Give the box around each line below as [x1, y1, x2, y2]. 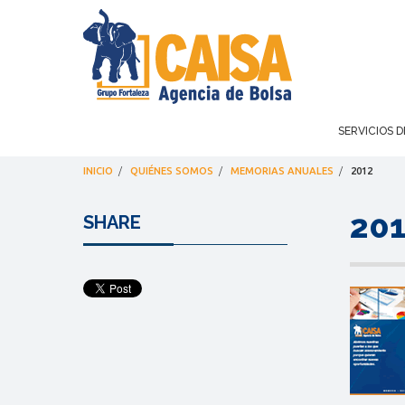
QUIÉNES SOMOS [130, 165, 213, 176]
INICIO [83, 165, 113, 176]
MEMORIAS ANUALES [231, 165, 334, 176]
